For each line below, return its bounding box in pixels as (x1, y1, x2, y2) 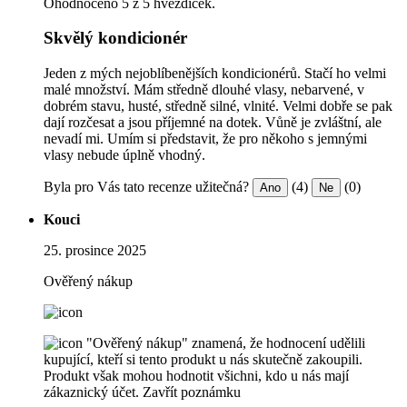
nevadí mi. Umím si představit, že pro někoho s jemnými (44, 131, 367, 147)
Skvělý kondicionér (44, 28, 187, 48)
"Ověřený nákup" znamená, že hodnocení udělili (86, 335, 365, 352)
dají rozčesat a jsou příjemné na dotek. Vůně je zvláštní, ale (44, 114, 382, 131)
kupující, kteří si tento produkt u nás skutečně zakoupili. (44, 352, 362, 368)
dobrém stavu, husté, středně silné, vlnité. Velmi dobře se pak (44, 98, 392, 114)
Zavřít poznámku (143, 384, 241, 401)
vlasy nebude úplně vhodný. (44, 147, 205, 164)
